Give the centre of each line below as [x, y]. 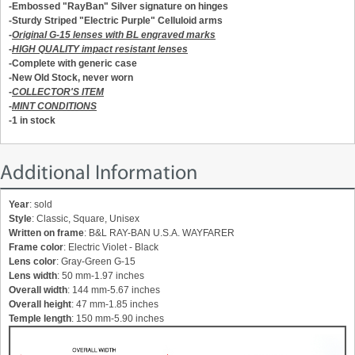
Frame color [36, 248]
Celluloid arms [190, 21]
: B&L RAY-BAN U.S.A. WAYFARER [159, 233]
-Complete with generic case [73, 64]
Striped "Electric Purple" [101, 21]
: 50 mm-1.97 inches [101, 276]
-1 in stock [32, 121]
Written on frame [46, 233]
